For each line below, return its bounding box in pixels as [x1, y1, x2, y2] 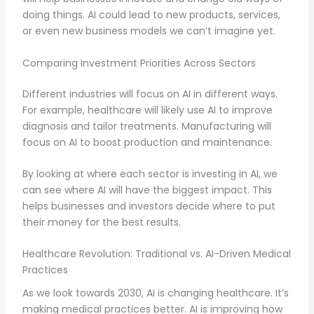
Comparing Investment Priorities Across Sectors [22, 55, 256, 70]
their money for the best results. [22, 214, 181, 229]
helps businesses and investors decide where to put [22, 198, 275, 213]
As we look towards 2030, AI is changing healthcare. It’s [22, 286, 289, 301]
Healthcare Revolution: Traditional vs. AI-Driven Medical [22, 247, 291, 261]
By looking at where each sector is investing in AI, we [22, 166, 278, 181]
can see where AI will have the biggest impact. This [22, 182, 272, 197]
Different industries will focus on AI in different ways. [22, 86, 278, 101]
